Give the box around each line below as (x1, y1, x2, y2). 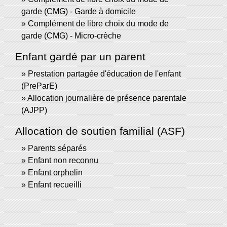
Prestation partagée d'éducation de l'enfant (28, 69, 181, 79)
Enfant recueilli (28, 180, 82, 190)
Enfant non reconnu (28, 156, 98, 165)
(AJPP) (21, 106, 47, 115)
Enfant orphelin (28, 168, 83, 177)
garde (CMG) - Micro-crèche (21, 31, 121, 41)
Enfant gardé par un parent (15, 51, 145, 63)
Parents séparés (28, 144, 87, 153)
